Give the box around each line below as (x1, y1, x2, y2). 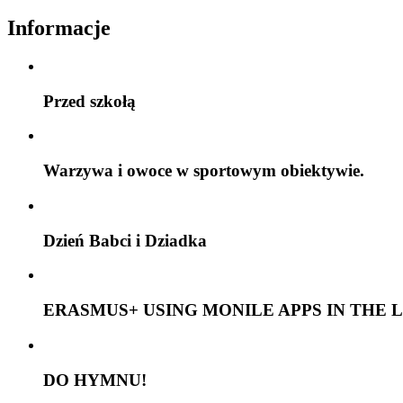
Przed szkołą (43, 91, 136, 111)
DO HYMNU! (43, 370, 147, 390)
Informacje (7, 16, 111, 40)
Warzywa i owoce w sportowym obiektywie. (43, 161, 364, 181)
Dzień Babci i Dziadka (43, 230, 207, 250)
